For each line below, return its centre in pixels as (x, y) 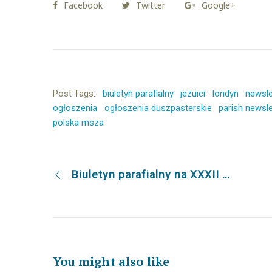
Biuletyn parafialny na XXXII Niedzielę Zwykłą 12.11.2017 (226, 174)
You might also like (111, 262)
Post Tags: (74, 94)
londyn (225, 94)
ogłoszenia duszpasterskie (158, 108)
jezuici (193, 94)
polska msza (78, 123)
